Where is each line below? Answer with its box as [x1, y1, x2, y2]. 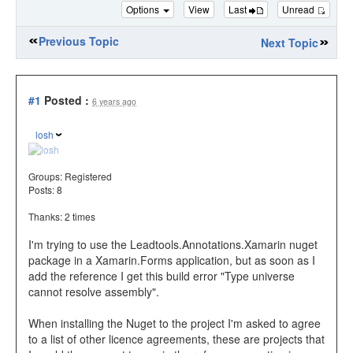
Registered [65, 169, 112, 184]
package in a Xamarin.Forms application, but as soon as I [28, 252, 315, 269]
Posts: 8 [28, 183, 62, 197]
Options [126, 2, 162, 16]
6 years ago [92, 95, 136, 107]
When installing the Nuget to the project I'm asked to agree [28, 315, 321, 332]
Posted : [41, 92, 92, 108]
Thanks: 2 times [28, 210, 95, 224]
